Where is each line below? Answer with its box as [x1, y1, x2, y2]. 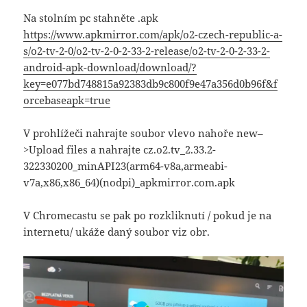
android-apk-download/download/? [23, 60, 197, 75]
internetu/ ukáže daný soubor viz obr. [23, 225, 210, 239]
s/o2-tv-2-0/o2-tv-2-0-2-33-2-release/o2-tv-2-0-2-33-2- [23, 44, 271, 58]
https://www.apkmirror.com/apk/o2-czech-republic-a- [23, 27, 283, 42]
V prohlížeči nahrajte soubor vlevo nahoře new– [23, 126, 264, 140]
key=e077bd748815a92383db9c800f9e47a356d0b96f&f [23, 77, 278, 91]
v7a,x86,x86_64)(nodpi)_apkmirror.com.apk [23, 175, 236, 190]
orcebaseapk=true [23, 93, 111, 108]
